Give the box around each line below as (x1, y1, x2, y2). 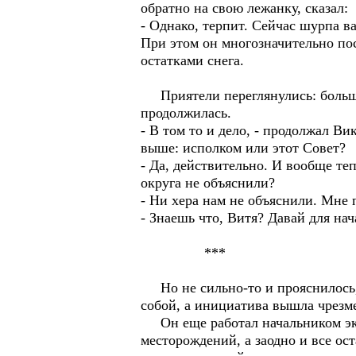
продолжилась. (141, 105, 231, 121)
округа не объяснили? (141, 175, 275, 191)
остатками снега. (141, 52, 244, 68)
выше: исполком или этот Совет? (141, 140, 346, 156)
